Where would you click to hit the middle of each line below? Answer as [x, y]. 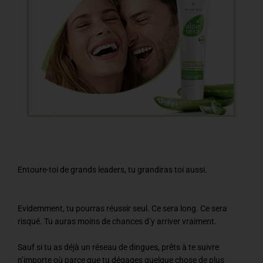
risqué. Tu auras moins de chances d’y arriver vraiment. [117, 222]
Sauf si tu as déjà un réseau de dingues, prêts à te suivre [118, 247]
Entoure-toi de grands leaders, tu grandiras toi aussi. [112, 170]
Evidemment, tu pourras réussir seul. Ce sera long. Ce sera [122, 209]
